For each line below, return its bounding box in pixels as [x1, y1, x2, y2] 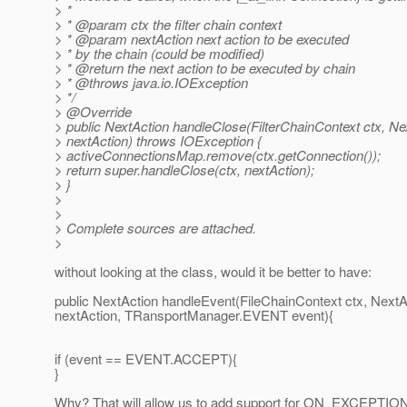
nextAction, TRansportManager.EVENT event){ [55, 305, 333, 325]
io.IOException [161, 73, 248, 93]
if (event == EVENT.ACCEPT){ [55, 349, 237, 369]
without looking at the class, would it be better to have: [55, 262, 372, 282]
